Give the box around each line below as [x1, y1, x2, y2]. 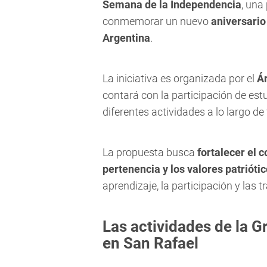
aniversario [211, 15, 266, 28]
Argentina [103, 32, 150, 45]
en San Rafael [103, 234, 198, 253]
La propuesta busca [103, 146, 197, 159]
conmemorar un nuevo [103, 15, 211, 28]
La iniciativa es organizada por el [103, 72, 257, 85]
